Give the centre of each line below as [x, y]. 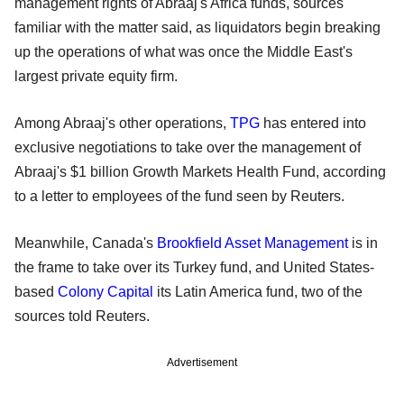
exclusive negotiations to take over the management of [188, 147]
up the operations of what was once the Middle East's [184, 51]
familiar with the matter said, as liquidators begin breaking [197, 27]
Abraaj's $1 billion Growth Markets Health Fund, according [200, 171]
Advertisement [202, 362]
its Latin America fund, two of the [258, 291]
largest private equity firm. [96, 76]
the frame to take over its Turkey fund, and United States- [194, 267]
